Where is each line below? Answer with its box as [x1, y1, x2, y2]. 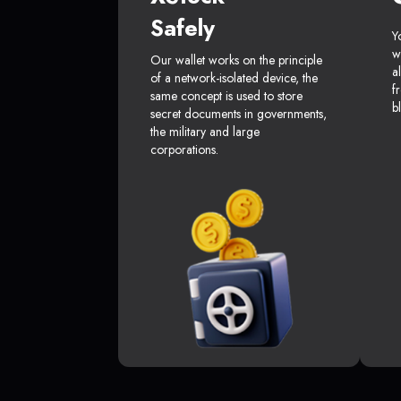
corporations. [150, 141, 218, 159]
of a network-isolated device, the [150, 69, 318, 88]
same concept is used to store [150, 87, 303, 106]
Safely [150, 12, 215, 45]
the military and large [150, 123, 260, 141]
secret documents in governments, [150, 105, 327, 124]
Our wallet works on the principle [150, 51, 322, 70]
